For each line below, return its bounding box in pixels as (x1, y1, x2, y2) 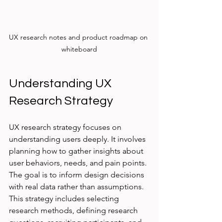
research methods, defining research (9, 206, 140, 216)
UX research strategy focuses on (9, 122, 123, 132)
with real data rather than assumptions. (9, 182, 146, 192)
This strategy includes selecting (9, 194, 121, 204)
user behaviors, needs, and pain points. (9, 158, 149, 168)
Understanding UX (9, 77, 114, 90)
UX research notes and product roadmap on (9, 33, 150, 42)
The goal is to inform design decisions (9, 170, 146, 180)
